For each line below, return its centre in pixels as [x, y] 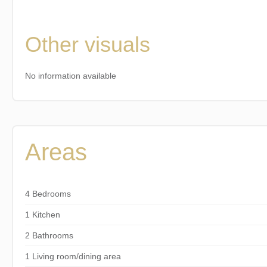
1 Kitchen [42, 214]
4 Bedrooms [48, 193]
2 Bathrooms [49, 235]
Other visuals [87, 44]
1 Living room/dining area [73, 256]
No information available [70, 75]
